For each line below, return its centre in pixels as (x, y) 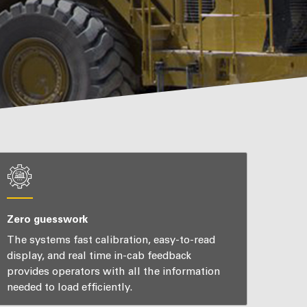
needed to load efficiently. (69, 287)
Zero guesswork (47, 219)
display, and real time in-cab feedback (99, 256)
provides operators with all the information (113, 272)
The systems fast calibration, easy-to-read (111, 240)
